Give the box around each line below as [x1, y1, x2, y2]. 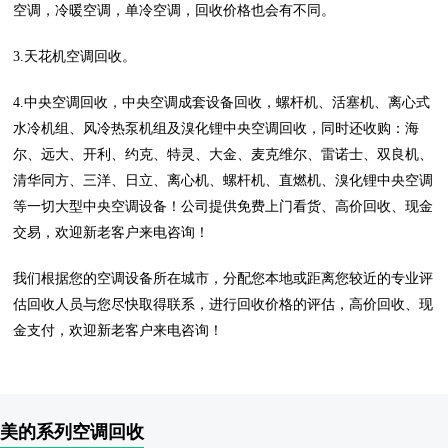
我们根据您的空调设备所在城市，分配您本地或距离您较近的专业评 [13, 271, 434, 286]
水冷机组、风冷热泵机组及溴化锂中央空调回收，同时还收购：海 [13, 121, 420, 136]
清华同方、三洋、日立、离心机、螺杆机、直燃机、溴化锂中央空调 [13, 173, 434, 188]
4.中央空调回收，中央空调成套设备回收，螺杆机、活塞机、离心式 [13, 95, 431, 110]
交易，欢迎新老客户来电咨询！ [13, 225, 210, 240]
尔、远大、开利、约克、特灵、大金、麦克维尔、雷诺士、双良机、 [13, 147, 434, 162]
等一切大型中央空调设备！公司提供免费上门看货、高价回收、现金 [13, 199, 434, 214]
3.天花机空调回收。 [13, 49, 137, 64]
